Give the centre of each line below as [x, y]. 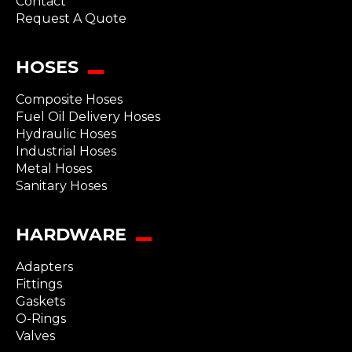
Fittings [39, 284]
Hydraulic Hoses [66, 134]
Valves [35, 336]
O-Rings [41, 319]
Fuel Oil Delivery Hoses [88, 117]
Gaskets [40, 301]
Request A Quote [71, 18]
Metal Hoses [54, 169]
